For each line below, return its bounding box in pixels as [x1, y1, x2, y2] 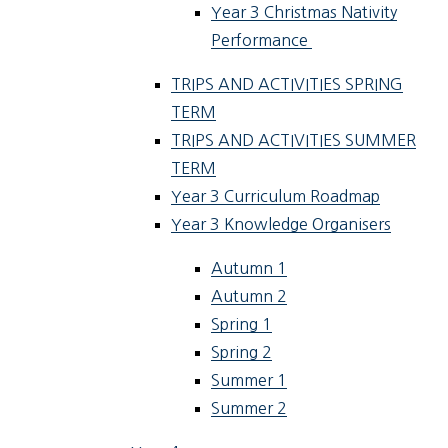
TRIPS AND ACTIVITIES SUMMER [171, 132, 417, 149]
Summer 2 [211, 400, 288, 417]
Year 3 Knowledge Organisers [171, 216, 392, 233]
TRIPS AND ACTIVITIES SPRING [171, 76, 404, 93]
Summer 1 [211, 372, 288, 389]
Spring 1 [211, 316, 273, 333]
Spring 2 [211, 344, 273, 361]
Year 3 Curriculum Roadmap [171, 188, 381, 205]
